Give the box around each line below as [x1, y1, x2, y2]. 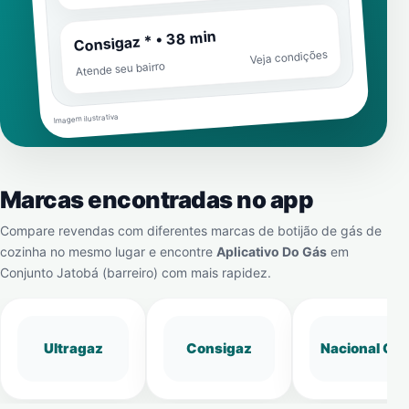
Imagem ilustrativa [53, 111, 119, 126]
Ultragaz [43, 340, 103, 357]
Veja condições [248, 47, 328, 67]
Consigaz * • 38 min [73, 26, 217, 56]
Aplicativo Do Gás [216, 244, 327, 259]
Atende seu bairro [75, 58, 166, 79]
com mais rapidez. [158, 265, 271, 280]
